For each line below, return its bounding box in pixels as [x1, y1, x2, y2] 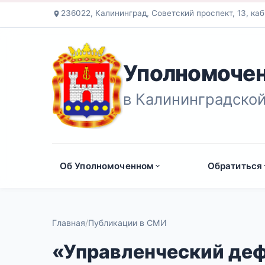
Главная [52, 218, 85, 228]
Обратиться [207, 160, 263, 172]
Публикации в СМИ [88, 218, 167, 228]
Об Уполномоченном [59, 160, 154, 172]
